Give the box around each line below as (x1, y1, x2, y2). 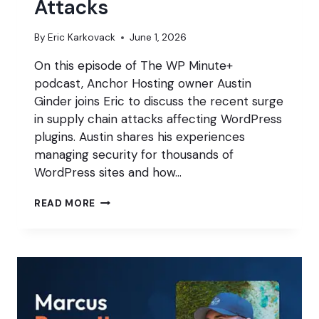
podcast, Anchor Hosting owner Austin (34, 75, 251, 91)
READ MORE (34, 197, 96, 209)
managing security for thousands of (34, 146, 234, 162)
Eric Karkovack (48, 31, 116, 43)
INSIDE (95, 193, 130, 206)
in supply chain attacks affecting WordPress (34, 110, 282, 127)
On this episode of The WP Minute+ (34, 57, 233, 73)
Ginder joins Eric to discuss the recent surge (34, 93, 283, 109)
